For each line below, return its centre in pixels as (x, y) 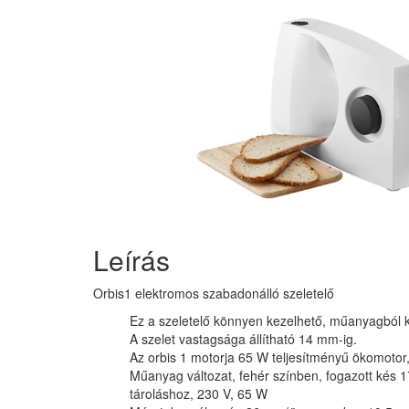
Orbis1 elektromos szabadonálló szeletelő (214, 294)
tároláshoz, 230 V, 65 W (199, 394)
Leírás (131, 260)
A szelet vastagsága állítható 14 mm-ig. (243, 339)
